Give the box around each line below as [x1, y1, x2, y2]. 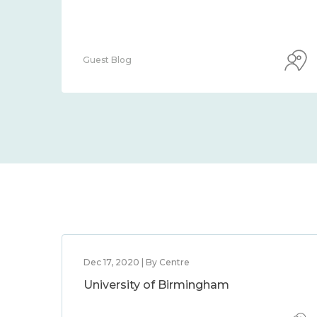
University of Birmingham [83, 278, 229, 292]
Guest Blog [83, 54, 132, 65]
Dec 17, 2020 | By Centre [83, 257, 190, 267]
